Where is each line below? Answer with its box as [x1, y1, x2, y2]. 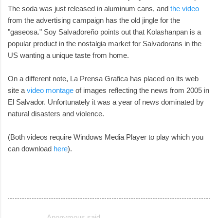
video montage [27, 86, 73, 94]
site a [8, 86, 27, 94]
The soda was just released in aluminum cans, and [8, 4, 170, 13]
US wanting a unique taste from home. [8, 51, 129, 59]
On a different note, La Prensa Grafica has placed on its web [8, 74, 199, 83]
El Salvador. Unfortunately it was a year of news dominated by [8, 97, 204, 106]
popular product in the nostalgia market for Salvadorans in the [8, 39, 201, 48]
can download [8, 144, 54, 153]
